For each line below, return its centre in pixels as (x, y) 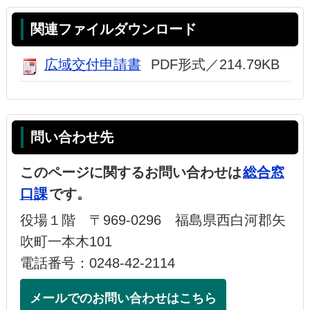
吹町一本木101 (66, 241)
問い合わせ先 (72, 137)
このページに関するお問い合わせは (130, 172)
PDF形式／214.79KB (215, 65)
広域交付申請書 (92, 65)
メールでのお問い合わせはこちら (123, 298)
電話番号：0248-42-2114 (97, 263)
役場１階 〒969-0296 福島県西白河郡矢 (153, 220)
